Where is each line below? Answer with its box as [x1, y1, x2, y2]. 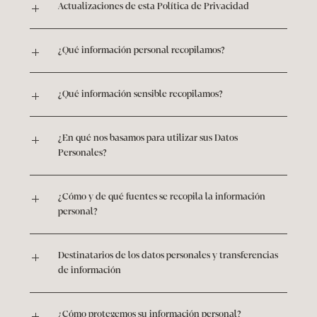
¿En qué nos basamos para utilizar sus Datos [58, 132, 238, 144]
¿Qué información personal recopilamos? [58, 45, 226, 56]
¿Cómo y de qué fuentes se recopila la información [58, 191, 266, 202]
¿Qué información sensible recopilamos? [58, 88, 224, 100]
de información [58, 265, 122, 276]
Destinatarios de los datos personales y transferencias [58, 250, 279, 261]
